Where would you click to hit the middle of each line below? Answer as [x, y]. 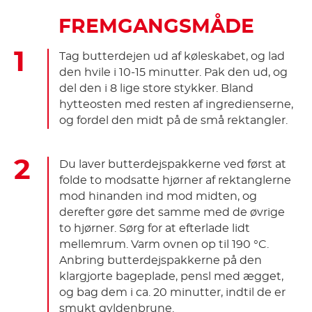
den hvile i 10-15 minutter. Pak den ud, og [173, 72]
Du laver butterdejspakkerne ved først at [173, 164]
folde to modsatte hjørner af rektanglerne [175, 180]
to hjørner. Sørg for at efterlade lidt [155, 228]
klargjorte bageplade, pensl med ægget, [171, 276]
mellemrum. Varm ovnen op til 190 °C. [164, 244]
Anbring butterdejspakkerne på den [161, 260]
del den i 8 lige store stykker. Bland [156, 88]
